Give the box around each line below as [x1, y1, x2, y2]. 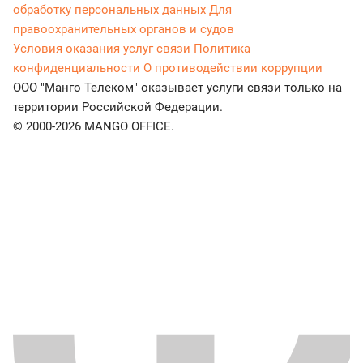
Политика [194, 41, 250, 57]
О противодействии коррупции [143, 61, 322, 76]
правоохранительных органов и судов [13, 22, 234, 37]
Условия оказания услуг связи [13, 41, 190, 57]
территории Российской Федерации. [13, 100, 223, 115]
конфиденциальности [13, 61, 140, 76]
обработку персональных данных [13, 2, 206, 18]
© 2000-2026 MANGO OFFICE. [13, 119, 174, 135]
